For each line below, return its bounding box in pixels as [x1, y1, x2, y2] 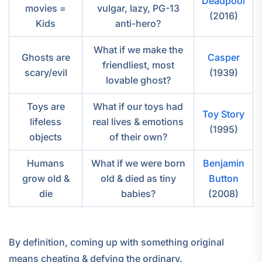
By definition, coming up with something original [9, 236, 224, 249]
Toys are [26, 101, 65, 113]
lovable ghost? [105, 74, 171, 87]
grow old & [22, 173, 70, 185]
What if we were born [91, 157, 185, 170]
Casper [207, 51, 240, 64]
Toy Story [202, 108, 244, 120]
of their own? [109, 131, 167, 143]
